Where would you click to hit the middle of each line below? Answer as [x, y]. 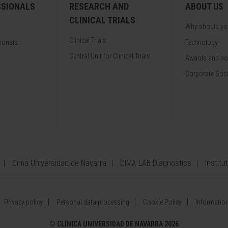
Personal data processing [93, 202]
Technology [202, 42]
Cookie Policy [162, 202]
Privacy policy [23, 202]
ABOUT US [204, 6]
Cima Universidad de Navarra [59, 163]
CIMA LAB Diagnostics [156, 163]
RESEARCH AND [99, 6]
